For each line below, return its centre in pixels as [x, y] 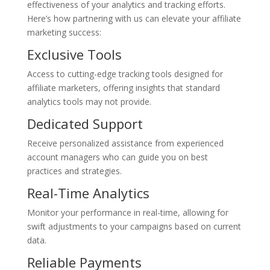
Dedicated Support [85, 123]
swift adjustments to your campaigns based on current [134, 226]
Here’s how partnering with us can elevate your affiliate [134, 18]
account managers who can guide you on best [117, 157]
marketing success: [64, 32]
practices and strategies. [74, 171]
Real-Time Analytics [88, 193]
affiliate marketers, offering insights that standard [123, 87]
